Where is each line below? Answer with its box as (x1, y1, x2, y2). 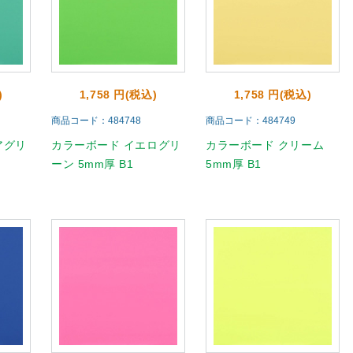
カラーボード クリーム (206, 139, 325, 151)
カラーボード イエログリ (51, 139, 181, 151)
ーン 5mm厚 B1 (51, 158, 134, 170)
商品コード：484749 (206, 115, 295, 126)
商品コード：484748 (51, 115, 141, 126)
